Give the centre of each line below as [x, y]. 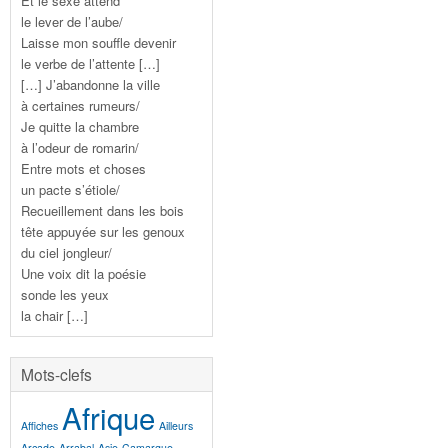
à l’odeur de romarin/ [80, 147]
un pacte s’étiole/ [70, 189]
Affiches [39, 425]
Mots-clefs [56, 373]
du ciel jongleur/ [66, 252]
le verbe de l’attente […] [90, 63]
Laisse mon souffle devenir [98, 42]
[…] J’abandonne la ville [90, 84]
